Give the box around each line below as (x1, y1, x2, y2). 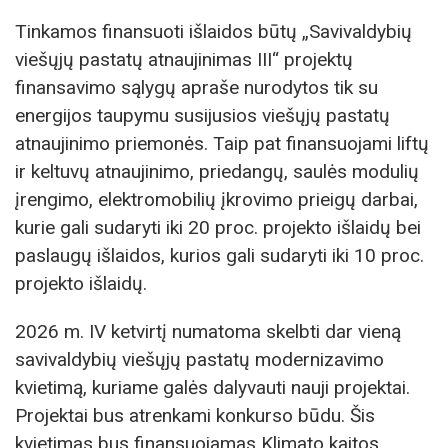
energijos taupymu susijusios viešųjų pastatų (15, 104, 390, 128)
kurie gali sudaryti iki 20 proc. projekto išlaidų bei (15, 216, 421, 240)
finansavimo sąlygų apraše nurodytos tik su (15, 76, 378, 100)
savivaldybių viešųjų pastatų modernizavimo (15, 347, 384, 371)
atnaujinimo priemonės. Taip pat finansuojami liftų (15, 132, 429, 156)
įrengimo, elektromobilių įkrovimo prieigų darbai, (15, 188, 418, 212)
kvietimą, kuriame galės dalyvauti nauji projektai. (15, 375, 410, 399)
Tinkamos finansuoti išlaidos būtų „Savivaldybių (15, 20, 412, 44)
